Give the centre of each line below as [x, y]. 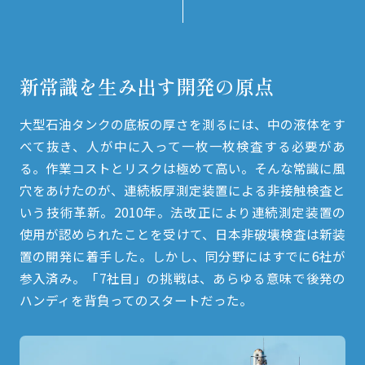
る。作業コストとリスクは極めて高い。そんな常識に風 [182, 167]
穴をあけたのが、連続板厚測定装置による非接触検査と [182, 189]
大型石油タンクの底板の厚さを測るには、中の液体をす [182, 123]
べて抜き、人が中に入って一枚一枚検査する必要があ [182, 145]
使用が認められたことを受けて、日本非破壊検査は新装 [182, 233]
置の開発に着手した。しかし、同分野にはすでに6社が [182, 255]
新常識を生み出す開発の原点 [146, 86]
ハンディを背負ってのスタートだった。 [136, 299]
